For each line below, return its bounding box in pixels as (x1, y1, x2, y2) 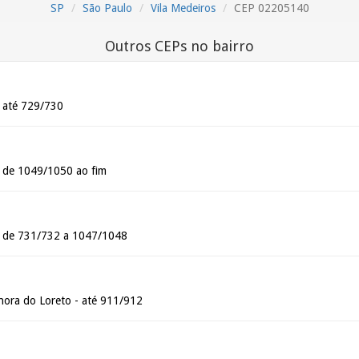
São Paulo (82, 2, 132, 14)
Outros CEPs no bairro (105, 38, 254, 54)
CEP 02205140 (233, 2, 309, 14)
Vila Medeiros (150, 2, 216, 14)
